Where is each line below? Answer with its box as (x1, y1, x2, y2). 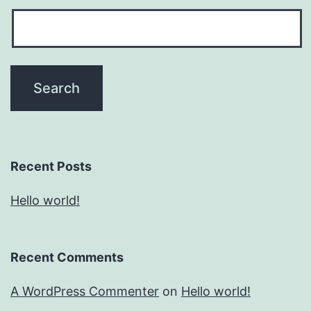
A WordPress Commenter (10, 284, 159, 299)
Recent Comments (10, 250, 124, 265)
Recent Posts (10, 159, 92, 174)
